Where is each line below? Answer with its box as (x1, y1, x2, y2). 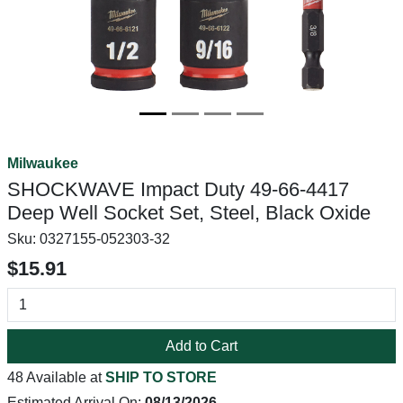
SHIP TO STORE (105, 370, 217, 385)
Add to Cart (166, 338, 237, 354)
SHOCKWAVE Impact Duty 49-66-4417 (7, 178, 349, 201)
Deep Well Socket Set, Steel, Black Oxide (7, 201, 371, 224)
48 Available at (7, 370, 105, 385)
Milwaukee (7, 156, 78, 171)
